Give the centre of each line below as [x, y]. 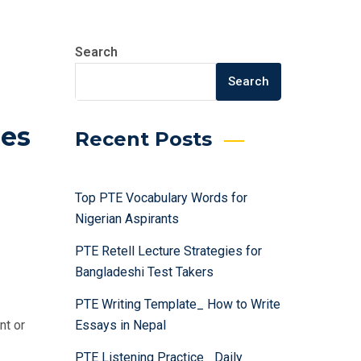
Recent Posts [143, 139]
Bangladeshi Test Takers [144, 272]
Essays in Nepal [120, 325]
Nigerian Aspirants [127, 219]
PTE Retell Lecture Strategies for [168, 251]
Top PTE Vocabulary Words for [161, 198]
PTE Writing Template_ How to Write [177, 304]
